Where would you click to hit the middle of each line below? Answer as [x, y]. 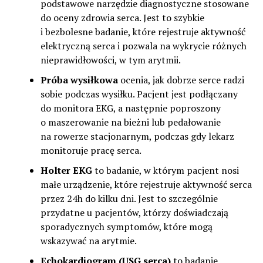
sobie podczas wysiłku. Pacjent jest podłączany [139, 94]
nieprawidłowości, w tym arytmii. [110, 60]
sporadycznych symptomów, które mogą [126, 226]
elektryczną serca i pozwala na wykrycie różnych [143, 45]
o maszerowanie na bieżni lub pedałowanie [130, 122]
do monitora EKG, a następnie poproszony [130, 108]
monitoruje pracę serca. [91, 150]
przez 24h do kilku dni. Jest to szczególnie [129, 198]
